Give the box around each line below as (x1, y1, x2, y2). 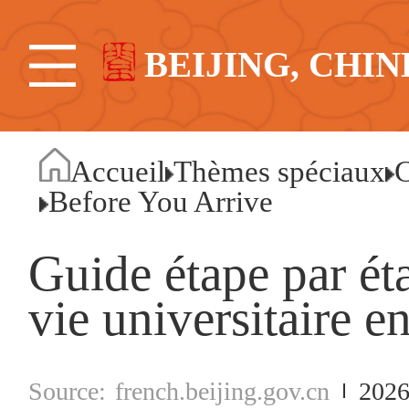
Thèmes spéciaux (173, 155, 386, 189)
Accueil (70, 155, 166, 189)
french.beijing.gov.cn (115, 376, 330, 405)
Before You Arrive (47, 185, 273, 219)
